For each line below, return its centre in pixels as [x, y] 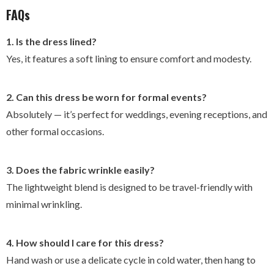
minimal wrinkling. [44, 204]
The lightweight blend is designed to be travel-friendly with [129, 187]
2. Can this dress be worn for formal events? [106, 97]
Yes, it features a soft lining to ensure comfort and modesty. [129, 59]
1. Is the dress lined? [51, 42]
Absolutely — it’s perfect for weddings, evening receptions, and [137, 114]
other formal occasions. [55, 131]
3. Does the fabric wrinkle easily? [80, 170]
